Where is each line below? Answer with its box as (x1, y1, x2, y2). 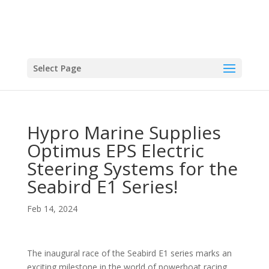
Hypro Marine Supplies (26, 120, 221, 145)
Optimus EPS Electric (26, 138, 204, 163)
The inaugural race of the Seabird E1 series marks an (26, 247, 232, 259)
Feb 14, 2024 (26, 203, 77, 214)
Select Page (32, 62, 81, 74)
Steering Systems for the (26, 156, 238, 181)
